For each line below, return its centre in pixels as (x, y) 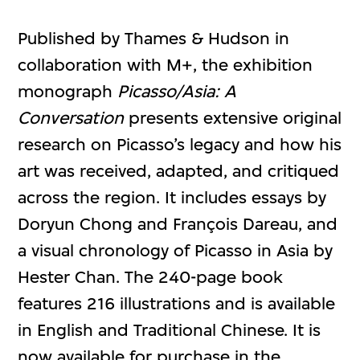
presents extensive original (233, 117)
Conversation (71, 117)
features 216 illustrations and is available (177, 303)
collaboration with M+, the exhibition (166, 64)
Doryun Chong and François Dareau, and (178, 223)
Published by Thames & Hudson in (154, 38)
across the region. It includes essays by (172, 197)
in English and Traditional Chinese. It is (170, 329)
